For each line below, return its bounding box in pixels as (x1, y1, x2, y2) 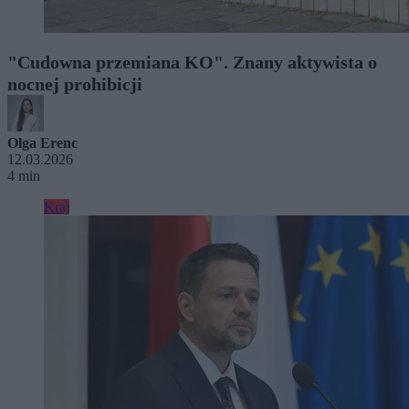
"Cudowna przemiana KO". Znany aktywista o (7, 51, 377, 72)
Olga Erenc (7, 134, 78, 151)
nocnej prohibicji (7, 73, 142, 94)
